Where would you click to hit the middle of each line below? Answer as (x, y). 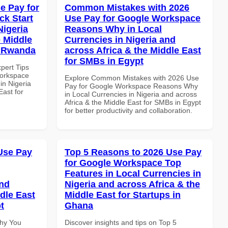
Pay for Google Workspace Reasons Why (131, 86)
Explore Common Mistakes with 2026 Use (132, 78)
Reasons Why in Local (113, 29)
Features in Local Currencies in (133, 173)
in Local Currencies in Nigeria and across (131, 94)
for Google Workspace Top (123, 163)
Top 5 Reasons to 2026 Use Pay (133, 152)
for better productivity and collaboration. (129, 110)
